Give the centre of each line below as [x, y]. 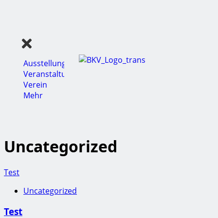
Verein [36, 85]
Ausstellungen [50, 64]
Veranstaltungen [54, 74]
